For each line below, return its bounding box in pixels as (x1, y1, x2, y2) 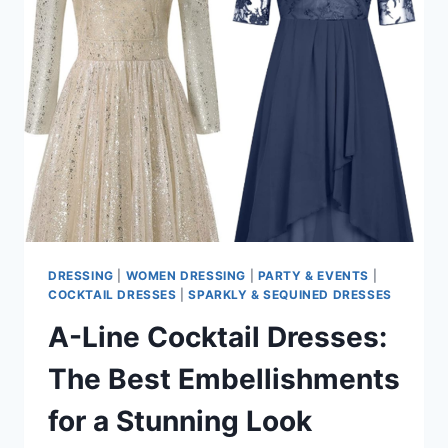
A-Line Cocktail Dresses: (48, 319, 387, 354)
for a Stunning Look (48, 403, 312, 438)
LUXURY (133, 32, 195, 49)
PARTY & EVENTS (257, 267, 370, 283)
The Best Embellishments (48, 361, 400, 396)
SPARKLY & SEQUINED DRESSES (188, 286, 392, 302)
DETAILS (133, 53, 195, 70)
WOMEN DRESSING (125, 267, 246, 283)
